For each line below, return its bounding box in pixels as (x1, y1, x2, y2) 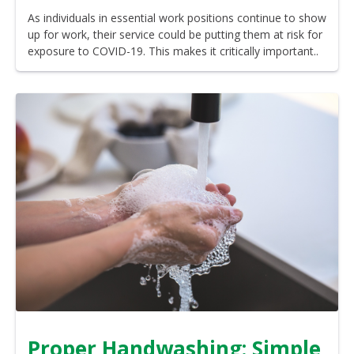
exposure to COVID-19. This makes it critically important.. (28, 43, 318, 59)
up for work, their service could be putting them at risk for (28, 27, 322, 43)
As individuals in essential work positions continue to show (28, 10, 326, 26)
